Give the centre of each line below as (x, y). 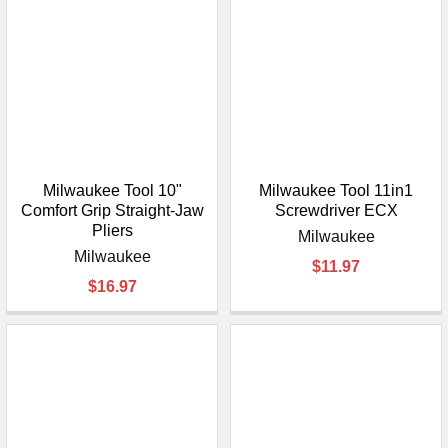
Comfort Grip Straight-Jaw (112, 211)
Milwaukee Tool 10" (112, 191)
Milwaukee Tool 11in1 (336, 191)
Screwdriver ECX (336, 211)
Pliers (112, 231)
